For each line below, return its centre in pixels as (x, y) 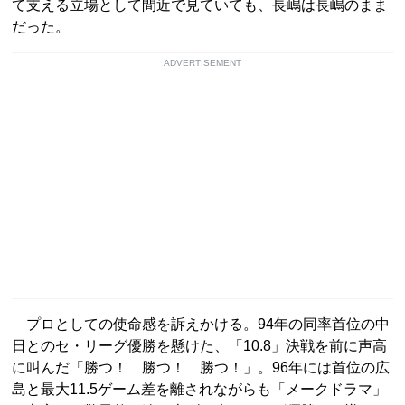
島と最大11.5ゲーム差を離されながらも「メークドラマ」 (199, 390)
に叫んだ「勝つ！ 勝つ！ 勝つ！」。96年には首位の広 (201, 368)
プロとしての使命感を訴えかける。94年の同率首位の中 (201, 325)
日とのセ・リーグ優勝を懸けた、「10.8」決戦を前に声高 (199, 346)
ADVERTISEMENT (202, 63)
